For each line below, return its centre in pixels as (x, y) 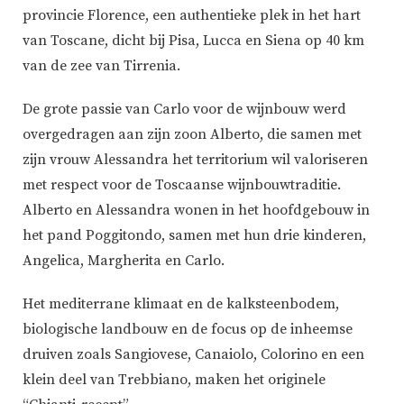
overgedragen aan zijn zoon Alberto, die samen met (192, 135)
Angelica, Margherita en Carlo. (124, 261)
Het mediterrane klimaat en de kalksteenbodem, (181, 304)
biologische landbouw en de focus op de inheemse (188, 330)
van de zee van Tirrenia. (101, 66)
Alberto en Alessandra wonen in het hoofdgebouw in (196, 211)
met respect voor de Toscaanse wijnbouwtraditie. (182, 185)
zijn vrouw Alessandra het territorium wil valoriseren (195, 160)
